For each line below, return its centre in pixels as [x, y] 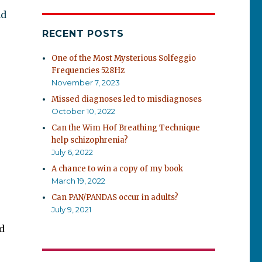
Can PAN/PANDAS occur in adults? [115, 197]
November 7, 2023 [86, 82]
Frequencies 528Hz [88, 70]
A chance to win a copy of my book [118, 169]
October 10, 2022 [84, 111]
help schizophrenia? [90, 140]
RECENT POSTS [83, 34]
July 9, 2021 [72, 209]
